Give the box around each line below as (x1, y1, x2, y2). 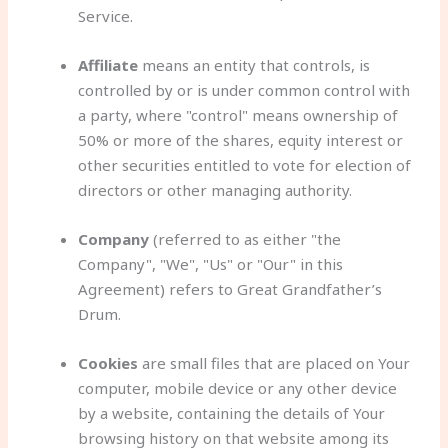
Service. (78, 5, 134, 26)
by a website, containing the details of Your (78, 402, 386, 423)
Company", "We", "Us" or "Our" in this (78, 253, 344, 274)
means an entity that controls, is (138, 54, 371, 75)
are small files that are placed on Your (138, 352, 411, 373)
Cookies (78, 352, 139, 373)
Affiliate (78, 54, 139, 75)
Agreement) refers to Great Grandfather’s (78, 278, 383, 299)
